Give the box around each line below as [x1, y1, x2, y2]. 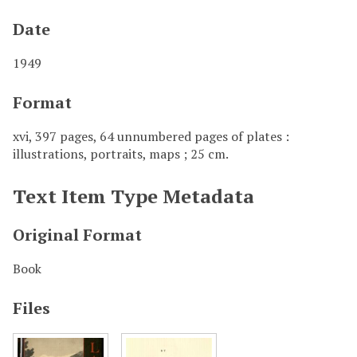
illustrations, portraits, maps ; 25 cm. [13, 144, 229, 163]
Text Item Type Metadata [13, 182, 254, 209]
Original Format [13, 223, 142, 245]
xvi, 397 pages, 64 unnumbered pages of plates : [13, 127, 289, 145]
